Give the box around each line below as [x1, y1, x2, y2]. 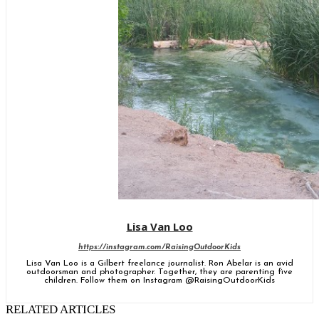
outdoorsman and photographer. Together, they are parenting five [26, 267, 293, 276]
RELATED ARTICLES [6, 302, 115, 316]
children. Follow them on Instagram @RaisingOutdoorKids [44, 276, 275, 285]
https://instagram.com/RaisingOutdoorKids [78, 243, 241, 251]
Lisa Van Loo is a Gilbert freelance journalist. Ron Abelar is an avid [26, 258, 293, 268]
